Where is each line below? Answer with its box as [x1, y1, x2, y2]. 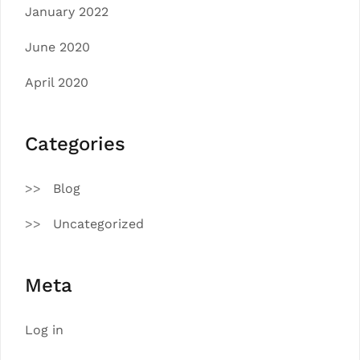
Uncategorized [53, 216, 144, 231]
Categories [25, 133, 125, 155]
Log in [25, 322, 63, 337]
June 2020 [25, 39, 90, 55]
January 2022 [25, 4, 108, 19]
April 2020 [25, 75, 88, 90]
